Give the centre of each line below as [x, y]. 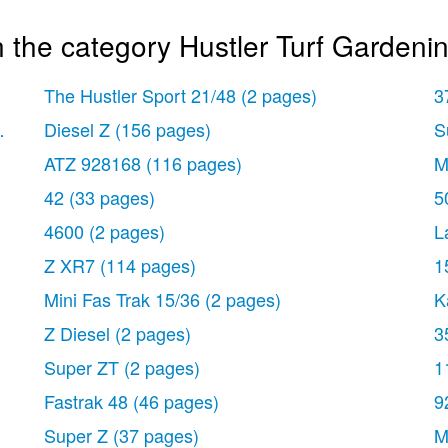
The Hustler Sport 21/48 [140, 95]
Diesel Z [77, 129]
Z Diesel [77, 333]
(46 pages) [176, 401]
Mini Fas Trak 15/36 [122, 299]
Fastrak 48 [86, 401]
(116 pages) [194, 163]
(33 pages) [112, 197]
